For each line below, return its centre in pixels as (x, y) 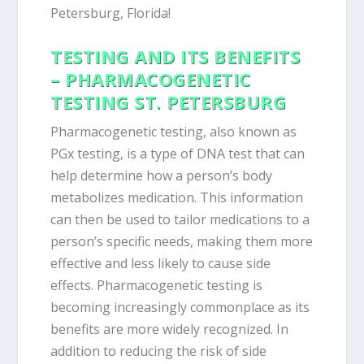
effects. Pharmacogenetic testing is (157, 286)
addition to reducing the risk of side (159, 351)
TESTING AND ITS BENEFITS (175, 56)
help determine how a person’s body (162, 176)
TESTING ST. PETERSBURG (169, 102)
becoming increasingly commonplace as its (180, 308)
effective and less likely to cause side (161, 264)
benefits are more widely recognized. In (170, 329)
